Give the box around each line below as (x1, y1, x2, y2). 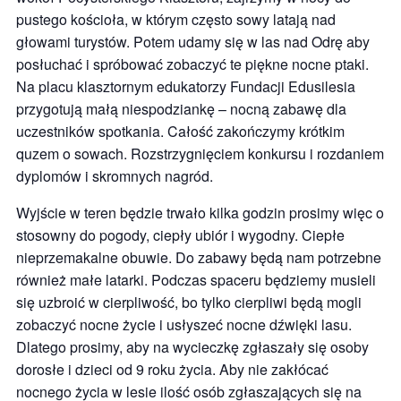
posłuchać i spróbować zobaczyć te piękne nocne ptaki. (16, 54, 369, 74)
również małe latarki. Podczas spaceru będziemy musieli (16, 269, 376, 290)
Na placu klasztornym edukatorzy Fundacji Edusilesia (16, 76, 355, 97)
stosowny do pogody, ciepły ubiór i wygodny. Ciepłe (16, 225, 345, 245)
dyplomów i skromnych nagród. (16, 166, 213, 186)
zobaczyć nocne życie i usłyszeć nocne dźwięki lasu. (16, 314, 352, 335)
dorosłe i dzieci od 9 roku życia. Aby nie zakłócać (16, 359, 328, 380)
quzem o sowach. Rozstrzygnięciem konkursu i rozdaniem (16, 143, 384, 164)
